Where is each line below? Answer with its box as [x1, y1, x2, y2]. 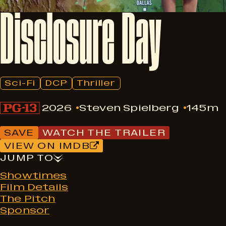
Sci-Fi [5, 78, 36, 88]
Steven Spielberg [79, 102, 179, 114]
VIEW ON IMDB [4, 140, 90, 151]
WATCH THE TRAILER [42, 127, 166, 138]
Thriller [76, 78, 116, 88]
